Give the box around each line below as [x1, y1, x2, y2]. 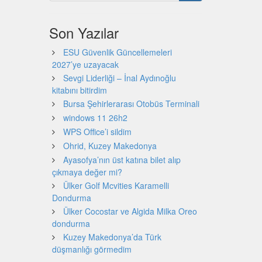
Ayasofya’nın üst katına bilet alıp [63, 154, 181, 166]
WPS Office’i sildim [63, 126, 132, 138]
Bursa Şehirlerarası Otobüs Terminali [63, 98, 199, 110]
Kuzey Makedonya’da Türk [63, 231, 161, 243]
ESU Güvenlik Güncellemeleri [63, 46, 172, 58]
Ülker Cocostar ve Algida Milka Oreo [63, 205, 197, 218]
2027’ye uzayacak [51, 58, 119, 71]
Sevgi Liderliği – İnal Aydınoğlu [63, 72, 176, 84]
